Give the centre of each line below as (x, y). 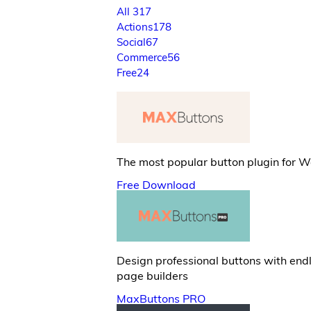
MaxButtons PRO (161, 299)
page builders (152, 276)
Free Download (156, 185)
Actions (135, 27)
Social (131, 42)
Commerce (142, 57)
